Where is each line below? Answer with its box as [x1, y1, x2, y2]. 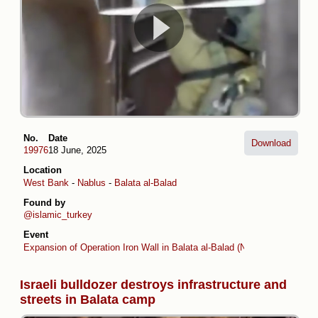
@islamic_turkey [23, 209, 92, 221]
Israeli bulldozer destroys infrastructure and [20, 277, 287, 292]
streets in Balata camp [20, 292, 155, 307]
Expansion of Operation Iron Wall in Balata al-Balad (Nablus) [23, 241, 271, 253]
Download [251, 137, 291, 148]
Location [23, 165, 62, 176]
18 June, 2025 [48, 145, 106, 156]
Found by [23, 197, 65, 208]
